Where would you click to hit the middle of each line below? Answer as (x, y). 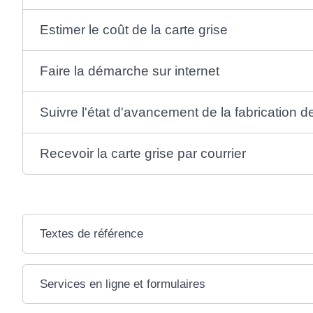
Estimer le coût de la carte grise (133, 30)
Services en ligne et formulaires (122, 284)
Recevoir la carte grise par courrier (144, 154)
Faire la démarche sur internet (131, 71)
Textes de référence (91, 234)
